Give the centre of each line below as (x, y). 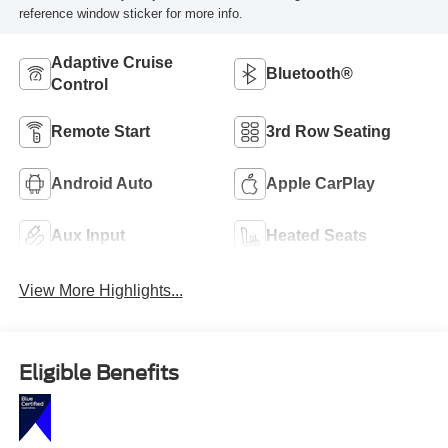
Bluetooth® (309, 74)
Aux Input (87, 236)
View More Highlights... (100, 291)
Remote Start (100, 132)
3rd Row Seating (328, 132)
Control (79, 85)
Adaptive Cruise (111, 63)
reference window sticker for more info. (130, 14)
